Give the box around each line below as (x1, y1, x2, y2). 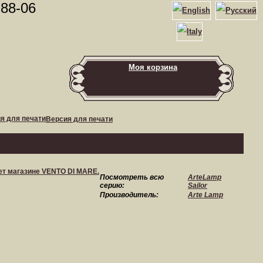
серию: (100, 181, 124, 190)
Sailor (188, 181, 207, 190)
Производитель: (100, 191, 159, 199)
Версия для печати (46, 115, 113, 123)
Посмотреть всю (100, 173, 164, 181)
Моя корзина (129, 63, 177, 72)
